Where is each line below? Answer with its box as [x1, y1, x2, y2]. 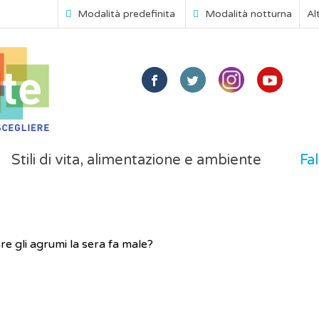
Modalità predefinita [75, 8, 175, 20]
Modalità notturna [202, 8, 292, 20]
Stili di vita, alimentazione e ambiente [11, 152, 261, 169]
